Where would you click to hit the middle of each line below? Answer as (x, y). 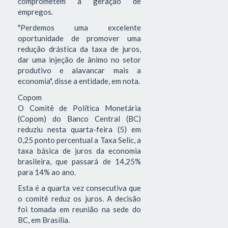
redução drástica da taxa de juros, (79, 49)
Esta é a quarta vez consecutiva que (79, 188)
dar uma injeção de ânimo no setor (79, 60)
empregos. (35, 11)
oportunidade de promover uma (79, 38)
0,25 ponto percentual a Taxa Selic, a (79, 140)
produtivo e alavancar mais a (79, 70)
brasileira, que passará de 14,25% (79, 161)
